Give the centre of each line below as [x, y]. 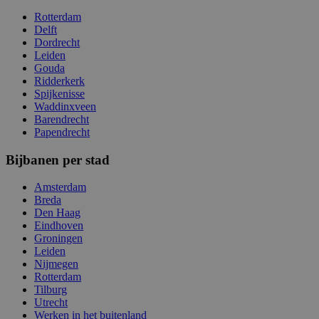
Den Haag [57, 213]
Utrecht [51, 303]
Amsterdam [60, 187]
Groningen [58, 239]
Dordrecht [57, 42]
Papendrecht [62, 132]
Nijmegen [56, 264]
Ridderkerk [59, 80]
